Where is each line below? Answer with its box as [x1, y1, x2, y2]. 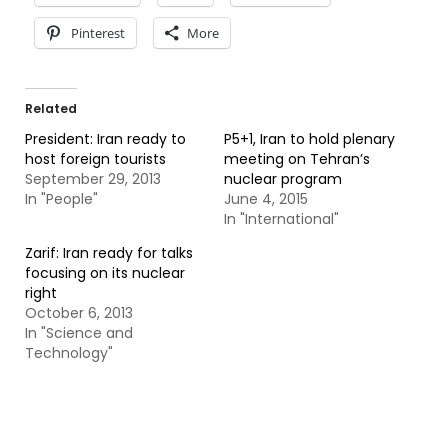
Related [25, 100, 77, 117]
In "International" [224, 209, 339, 229]
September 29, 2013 [25, 169, 161, 189]
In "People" [25, 189, 98, 209]
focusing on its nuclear [25, 263, 185, 283]
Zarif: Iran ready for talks [25, 243, 193, 263]
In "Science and [25, 323, 133, 343]
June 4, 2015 [224, 189, 308, 209]
